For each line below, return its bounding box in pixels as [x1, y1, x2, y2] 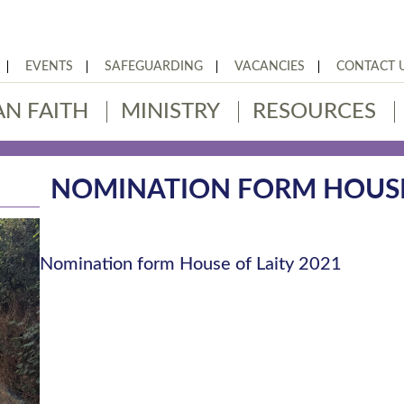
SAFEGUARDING [105, 60, 203, 73]
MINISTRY [121, 101, 220, 123]
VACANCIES [234, 60, 305, 73]
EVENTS [25, 60, 73, 73]
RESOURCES [252, 101, 376, 123]
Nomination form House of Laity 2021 [40, 255, 343, 273]
